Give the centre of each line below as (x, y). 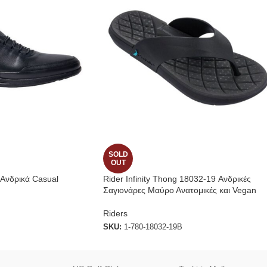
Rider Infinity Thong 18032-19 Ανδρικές (177, 179)
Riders (115, 214)
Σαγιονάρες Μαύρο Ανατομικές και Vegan (180, 190)
